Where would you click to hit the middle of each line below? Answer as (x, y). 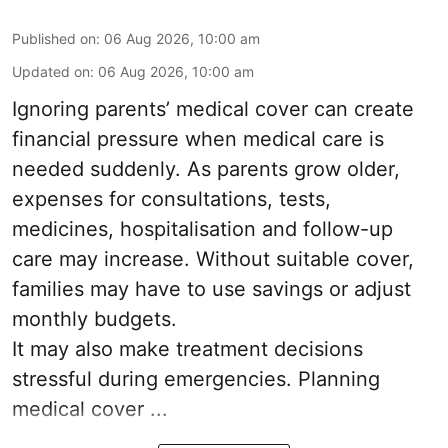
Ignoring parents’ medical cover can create (213, 109)
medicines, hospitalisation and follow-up (202, 229)
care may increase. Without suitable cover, (213, 259)
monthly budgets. (94, 319)
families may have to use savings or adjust (211, 289)
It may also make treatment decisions (187, 349)
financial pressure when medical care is (198, 139)
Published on (54, 39)
